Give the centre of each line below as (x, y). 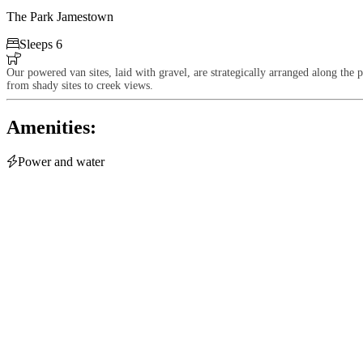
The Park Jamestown (60, 16)
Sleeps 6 (41, 44)
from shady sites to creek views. (81, 85)
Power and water (61, 161)
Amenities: (51, 127)
